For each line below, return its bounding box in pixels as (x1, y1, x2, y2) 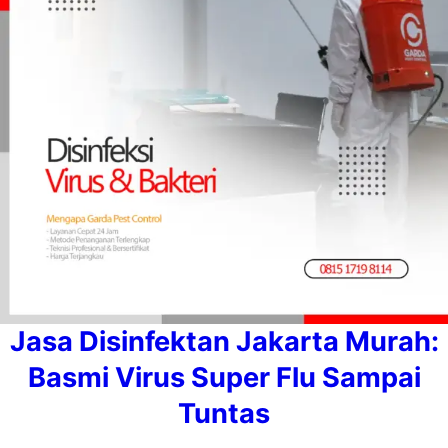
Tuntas (178, 397, 270, 431)
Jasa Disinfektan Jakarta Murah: (9, 325, 439, 359)
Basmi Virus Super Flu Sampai (27, 361, 421, 395)
